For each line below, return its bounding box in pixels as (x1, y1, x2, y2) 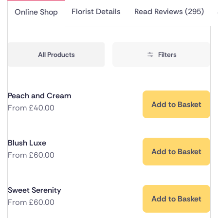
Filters (158, 50, 177, 59)
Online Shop (15, 6, 58, 17)
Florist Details (72, 6, 121, 17)
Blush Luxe (8, 138, 46, 148)
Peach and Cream (8, 91, 71, 101)
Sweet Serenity (8, 185, 61, 196)
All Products (37, 50, 75, 59)
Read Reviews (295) (134, 6, 204, 17)
